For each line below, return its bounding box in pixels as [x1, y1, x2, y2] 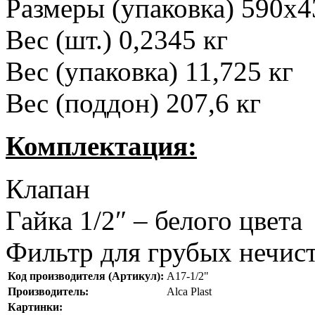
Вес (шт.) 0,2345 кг [6, 24, 228, 55]
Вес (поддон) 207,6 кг [6, 87, 261, 118]
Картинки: [8, 300, 63, 313]
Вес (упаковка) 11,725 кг [6, 56, 293, 86]
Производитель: [8, 285, 89, 297]
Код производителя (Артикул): [8, 269, 164, 282]
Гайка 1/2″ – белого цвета [6, 205, 302, 236]
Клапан [6, 173, 90, 204]
